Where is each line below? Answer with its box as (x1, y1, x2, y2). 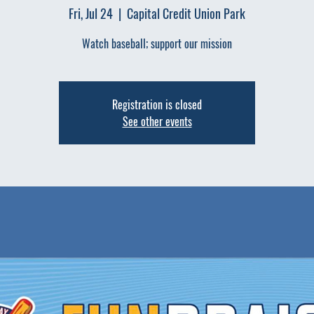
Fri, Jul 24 (69, 4, 113, 22)
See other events (122, 112, 192, 130)
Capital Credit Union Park (127, 4, 245, 22)
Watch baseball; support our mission (82, 34, 232, 52)
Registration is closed (112, 95, 202, 113)
